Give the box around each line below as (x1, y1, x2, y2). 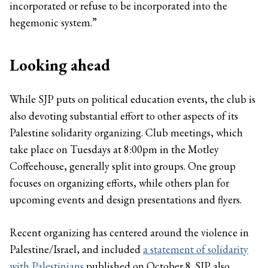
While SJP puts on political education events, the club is (10, 92, 255, 106)
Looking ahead (10, 54, 110, 75)
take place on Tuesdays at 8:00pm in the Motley (10, 142, 219, 156)
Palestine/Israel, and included (10, 242, 143, 256)
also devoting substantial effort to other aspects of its (10, 108, 238, 123)
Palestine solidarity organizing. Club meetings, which (10, 125, 243, 139)
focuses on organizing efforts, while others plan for (10, 175, 229, 190)
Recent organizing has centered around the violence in (10, 225, 249, 239)
